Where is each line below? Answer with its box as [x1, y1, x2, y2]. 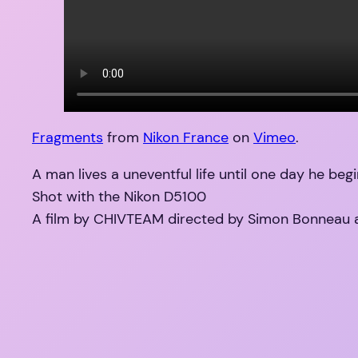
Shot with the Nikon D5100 [32, 187, 206, 207]
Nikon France [143, 128, 229, 148]
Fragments [32, 128, 103, 148]
